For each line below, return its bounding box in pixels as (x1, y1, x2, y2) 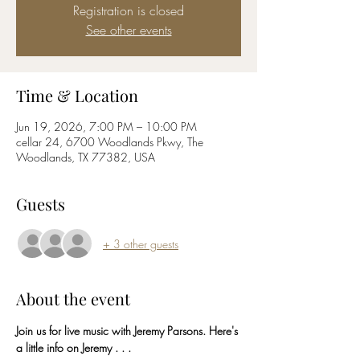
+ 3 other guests (103, 235, 178, 252)
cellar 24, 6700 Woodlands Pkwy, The (16, 134, 203, 149)
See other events (85, 21, 172, 39)
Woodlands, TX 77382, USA (16, 149, 155, 165)
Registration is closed (73, 2, 184, 19)
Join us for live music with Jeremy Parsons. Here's (16, 323, 241, 338)
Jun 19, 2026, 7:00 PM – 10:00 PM (16, 119, 197, 134)
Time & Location (16, 84, 138, 106)
